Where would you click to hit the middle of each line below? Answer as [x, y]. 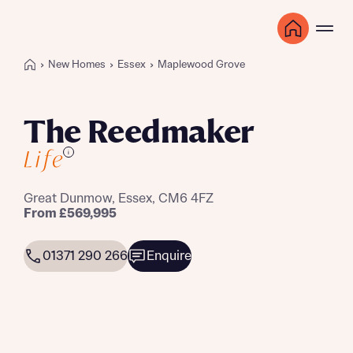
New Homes [77, 65]
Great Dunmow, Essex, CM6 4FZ [119, 199]
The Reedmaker [139, 134]
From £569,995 [70, 214]
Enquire [169, 256]
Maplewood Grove [201, 65]
